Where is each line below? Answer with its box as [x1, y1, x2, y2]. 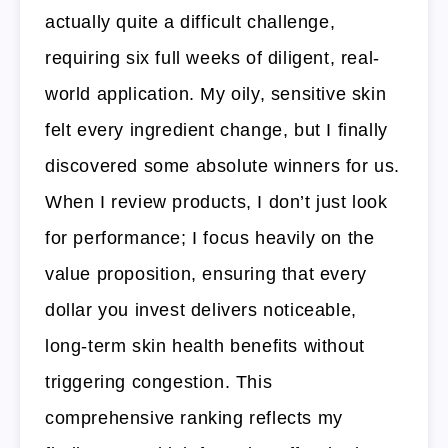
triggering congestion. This [45, 371, 273, 392]
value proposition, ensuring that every [45, 263, 367, 284]
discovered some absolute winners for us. [45, 155, 401, 176]
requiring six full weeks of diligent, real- [45, 47, 380, 68]
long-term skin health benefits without [45, 335, 365, 356]
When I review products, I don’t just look [45, 191, 388, 212]
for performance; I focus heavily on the [45, 227, 375, 248]
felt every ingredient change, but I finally [45, 119, 388, 140]
